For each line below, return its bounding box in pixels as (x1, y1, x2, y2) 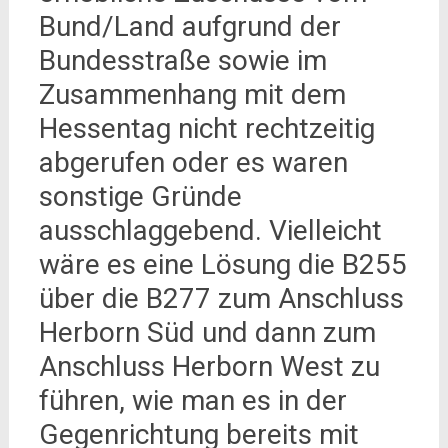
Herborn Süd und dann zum (38, 316, 376, 350)
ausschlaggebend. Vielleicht (38, 214, 382, 248)
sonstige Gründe (38, 180, 242, 214)
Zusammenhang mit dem (38, 78, 346, 112)
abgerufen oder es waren (38, 146, 348, 180)
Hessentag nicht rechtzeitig (38, 112, 375, 146)
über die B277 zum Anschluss (38, 282, 404, 316)
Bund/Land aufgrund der (38, 10, 341, 44)
